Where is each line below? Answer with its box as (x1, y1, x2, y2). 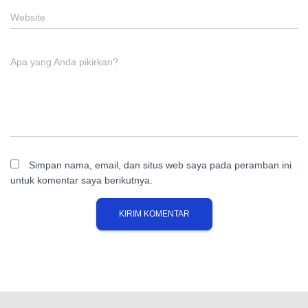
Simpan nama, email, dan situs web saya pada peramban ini (29, 159, 291, 170)
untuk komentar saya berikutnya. (10, 175, 153, 186)
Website (10, 12, 45, 23)
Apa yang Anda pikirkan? (10, 56, 118, 67)
